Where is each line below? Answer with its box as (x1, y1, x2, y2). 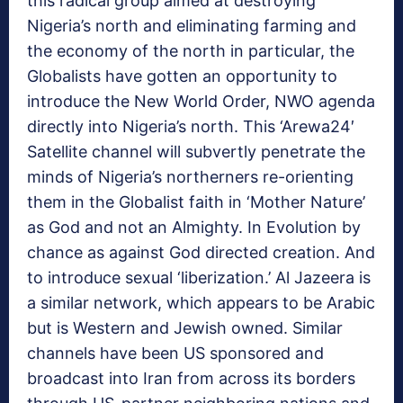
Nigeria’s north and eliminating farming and (27, 15, 356, 35)
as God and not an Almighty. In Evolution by (27, 217, 361, 237)
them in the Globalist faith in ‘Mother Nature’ (27, 192, 365, 211)
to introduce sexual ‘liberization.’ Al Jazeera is (27, 267, 371, 287)
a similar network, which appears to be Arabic (27, 292, 375, 312)
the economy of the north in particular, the (27, 40, 354, 60)
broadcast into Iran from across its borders (27, 368, 355, 388)
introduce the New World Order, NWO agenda (27, 91, 375, 111)
